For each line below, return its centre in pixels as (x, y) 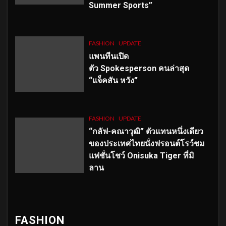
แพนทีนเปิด (108, 56)
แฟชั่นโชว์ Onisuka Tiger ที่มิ (141, 155)
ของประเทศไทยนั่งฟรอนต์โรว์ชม (147, 143)
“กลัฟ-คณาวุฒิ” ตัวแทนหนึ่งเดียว (146, 131)
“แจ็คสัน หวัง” (113, 80)
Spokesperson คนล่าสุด (145, 68)
